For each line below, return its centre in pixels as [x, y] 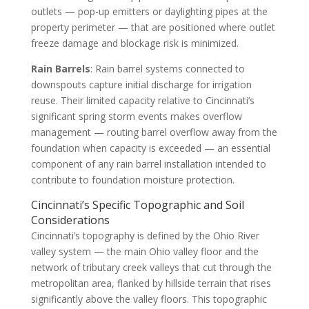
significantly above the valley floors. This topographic [149, 299]
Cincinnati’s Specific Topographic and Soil [137, 205]
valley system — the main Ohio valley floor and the [144, 251]
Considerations [70, 220]
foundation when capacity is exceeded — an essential [150, 148]
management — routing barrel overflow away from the [154, 132]
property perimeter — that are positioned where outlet [153, 27]
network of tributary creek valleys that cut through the [151, 267]
